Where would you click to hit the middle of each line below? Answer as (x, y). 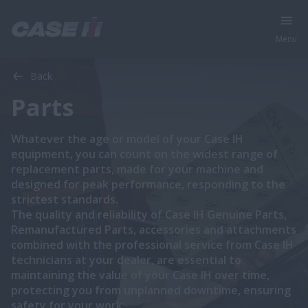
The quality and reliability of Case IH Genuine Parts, (149, 214)
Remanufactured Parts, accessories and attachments (154, 230)
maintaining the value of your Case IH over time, (140, 275)
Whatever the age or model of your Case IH (127, 139)
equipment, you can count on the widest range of (144, 154)
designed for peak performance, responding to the (148, 184)
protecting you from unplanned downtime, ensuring (151, 290)
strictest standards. (65, 199)
